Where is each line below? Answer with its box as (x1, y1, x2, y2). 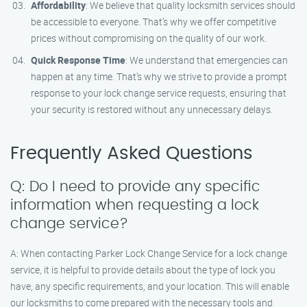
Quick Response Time (31, 53, 125, 66)
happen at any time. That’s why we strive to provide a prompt (31, 70, 287, 83)
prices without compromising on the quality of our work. (31, 32, 267, 45)
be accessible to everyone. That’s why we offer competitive (31, 15, 276, 28)
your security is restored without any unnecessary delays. (31, 103, 273, 116)
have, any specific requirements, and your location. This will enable (10, 280, 289, 293)
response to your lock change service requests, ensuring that (31, 86, 286, 99)
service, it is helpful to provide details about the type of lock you (10, 263, 275, 276)
